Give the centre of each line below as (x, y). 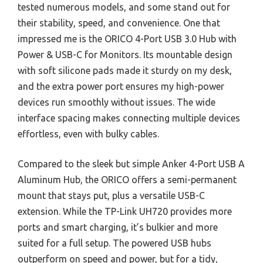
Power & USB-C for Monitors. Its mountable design (125, 54)
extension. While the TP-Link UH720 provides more (125, 211)
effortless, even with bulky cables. (88, 134)
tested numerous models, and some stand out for (124, 7)
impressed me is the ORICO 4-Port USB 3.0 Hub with (127, 38)
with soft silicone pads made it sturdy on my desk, (125, 70)
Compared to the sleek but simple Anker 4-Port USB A (131, 163)
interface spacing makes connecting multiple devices (129, 118)
